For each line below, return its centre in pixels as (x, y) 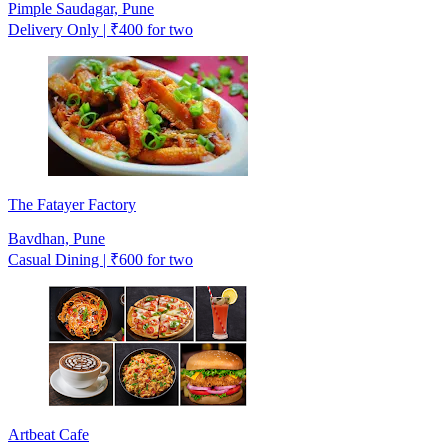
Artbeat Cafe (48, 434)
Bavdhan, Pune (56, 238)
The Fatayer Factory (72, 204)
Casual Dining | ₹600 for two (100, 259)
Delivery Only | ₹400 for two (100, 29)
